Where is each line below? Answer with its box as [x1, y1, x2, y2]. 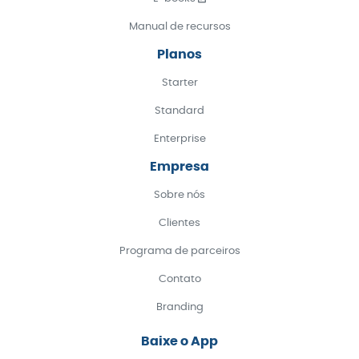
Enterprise [153, 134, 206, 145]
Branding [155, 302, 204, 313]
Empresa [150, 160, 209, 174]
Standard [155, 106, 204, 117]
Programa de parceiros [119, 246, 240, 257]
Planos [157, 48, 202, 62]
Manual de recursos [128, 22, 231, 33]
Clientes [159, 218, 200, 229]
